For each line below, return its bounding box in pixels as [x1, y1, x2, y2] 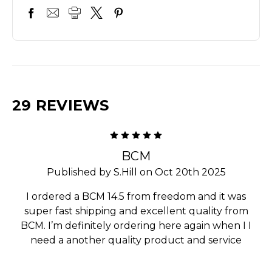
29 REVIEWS [12, 96, 109, 114]
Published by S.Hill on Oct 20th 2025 [46, 166, 226, 178]
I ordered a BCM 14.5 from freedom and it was [26, 190, 246, 202]
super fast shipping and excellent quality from [24, 205, 248, 217]
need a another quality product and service [30, 234, 242, 246]
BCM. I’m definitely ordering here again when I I [21, 219, 251, 231]
